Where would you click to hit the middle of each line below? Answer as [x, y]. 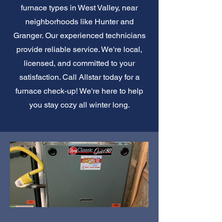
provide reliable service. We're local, [79, 49]
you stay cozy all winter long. [79, 105]
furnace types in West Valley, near [79, 7]
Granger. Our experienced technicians [79, 35]
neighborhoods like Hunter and [79, 21]
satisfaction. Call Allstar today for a [79, 77]
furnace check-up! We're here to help [79, 91]
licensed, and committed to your [79, 63]
